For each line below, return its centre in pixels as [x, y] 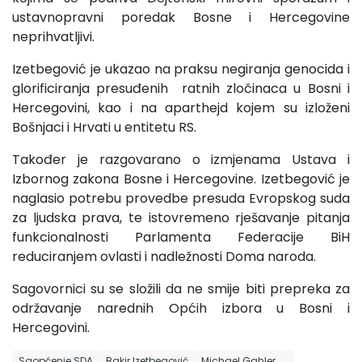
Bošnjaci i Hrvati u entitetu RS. [104, 127]
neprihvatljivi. [53, 36]
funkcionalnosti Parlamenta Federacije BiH [181, 237]
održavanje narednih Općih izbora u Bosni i [181, 308]
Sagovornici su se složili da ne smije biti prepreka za [181, 288]
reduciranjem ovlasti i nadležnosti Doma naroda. [164, 256]
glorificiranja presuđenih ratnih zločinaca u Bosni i [181, 88]
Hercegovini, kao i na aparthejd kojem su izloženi [181, 107]
